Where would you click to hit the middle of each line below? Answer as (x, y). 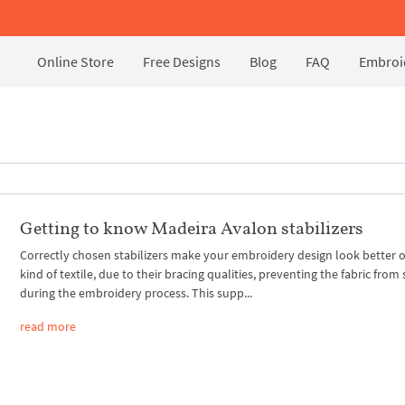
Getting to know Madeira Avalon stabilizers (192, 227)
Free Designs (182, 61)
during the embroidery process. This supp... (137, 292)
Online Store (75, 61)
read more (48, 326)
